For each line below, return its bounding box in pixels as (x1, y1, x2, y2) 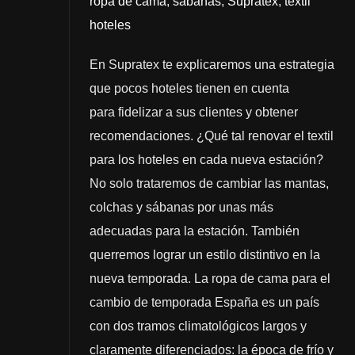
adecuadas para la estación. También (89, 223, 300, 238)
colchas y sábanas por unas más (89, 200, 273, 214)
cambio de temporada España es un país (89, 295, 319, 309)
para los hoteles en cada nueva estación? (89, 152, 323, 166)
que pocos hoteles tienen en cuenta (89, 81, 289, 95)
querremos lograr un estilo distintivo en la (89, 247, 320, 261)
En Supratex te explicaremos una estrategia (89, 57, 334, 71)
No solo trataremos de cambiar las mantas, (89, 176, 329, 190)
